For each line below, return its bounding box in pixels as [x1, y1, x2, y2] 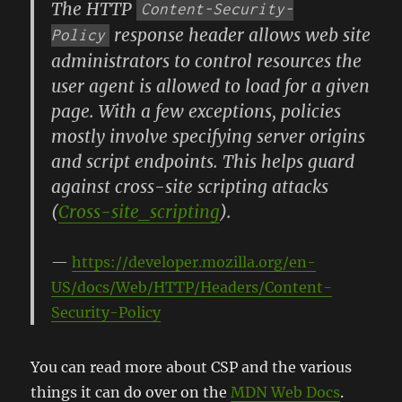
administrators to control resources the [51, 49, 363, 72]
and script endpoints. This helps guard [51, 150, 355, 172]
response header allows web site [109, 23, 371, 46]
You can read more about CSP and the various [31, 357, 353, 376]
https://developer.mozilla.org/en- [72, 252, 317, 271]
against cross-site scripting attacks [51, 175, 329, 197]
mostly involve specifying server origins [51, 125, 366, 147]
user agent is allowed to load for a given [51, 74, 371, 97]
